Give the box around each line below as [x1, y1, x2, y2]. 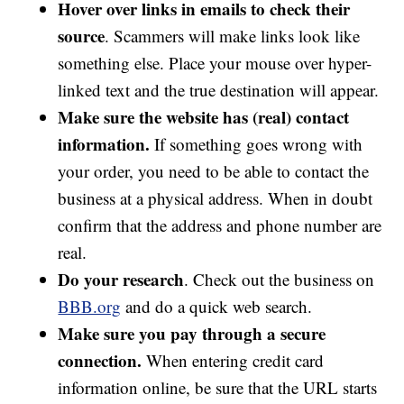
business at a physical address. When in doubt [58, 187, 373, 210]
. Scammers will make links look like [105, 24, 361, 48]
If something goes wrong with [154, 133, 363, 156]
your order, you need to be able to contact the [58, 160, 370, 183]
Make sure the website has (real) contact [58, 105, 350, 130]
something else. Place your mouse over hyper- [58, 51, 372, 75]
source [58, 23, 106, 49]
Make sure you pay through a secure [58, 321, 326, 346]
